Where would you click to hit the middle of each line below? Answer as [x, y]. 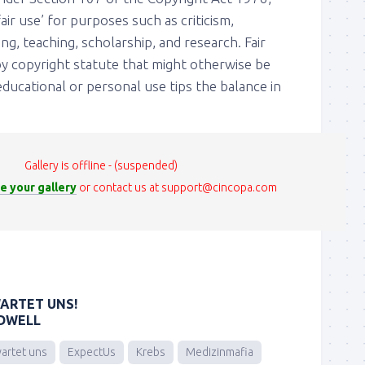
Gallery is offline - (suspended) [101, 165]
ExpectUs [92, 352]
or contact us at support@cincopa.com [177, 187]
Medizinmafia [220, 352]
